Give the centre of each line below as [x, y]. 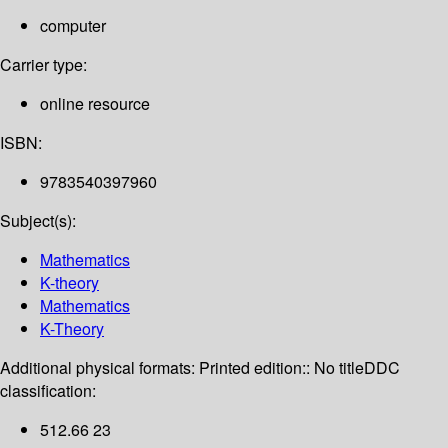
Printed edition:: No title [281, 368]
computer [73, 26]
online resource [95, 104]
